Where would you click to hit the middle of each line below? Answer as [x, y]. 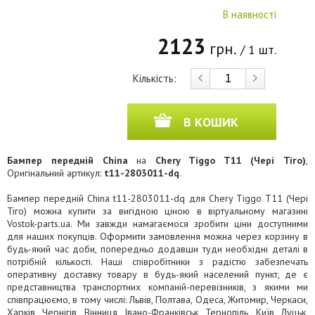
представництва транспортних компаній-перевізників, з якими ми [157, 287]
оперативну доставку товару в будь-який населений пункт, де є [157, 274]
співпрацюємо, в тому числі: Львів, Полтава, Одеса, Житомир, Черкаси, [157, 300]
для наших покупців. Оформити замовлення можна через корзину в [157, 236]
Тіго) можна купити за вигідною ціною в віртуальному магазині [157, 211]
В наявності [250, 14]
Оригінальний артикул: [56, 173]
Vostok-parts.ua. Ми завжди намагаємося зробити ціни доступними [157, 224]
